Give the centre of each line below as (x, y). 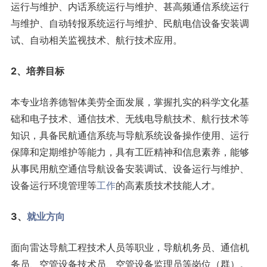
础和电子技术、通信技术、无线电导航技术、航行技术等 (130, 118)
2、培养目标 (37, 71)
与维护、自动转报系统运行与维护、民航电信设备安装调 (130, 23)
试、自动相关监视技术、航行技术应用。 (96, 40)
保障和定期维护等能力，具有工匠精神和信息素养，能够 (130, 152)
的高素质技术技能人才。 (168, 185)
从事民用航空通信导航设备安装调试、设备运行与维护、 (130, 168)
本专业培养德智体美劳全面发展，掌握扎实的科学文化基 (130, 102)
